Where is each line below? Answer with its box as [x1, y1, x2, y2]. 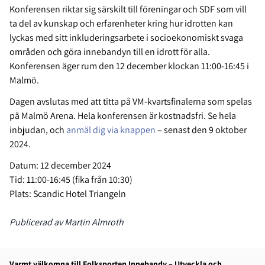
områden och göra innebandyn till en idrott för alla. [9, 46, 210, 59]
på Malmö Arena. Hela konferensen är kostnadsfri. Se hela [9, 109, 236, 122]
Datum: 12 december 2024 [9, 159, 111, 172]
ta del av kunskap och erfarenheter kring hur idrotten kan [9, 17, 233, 30]
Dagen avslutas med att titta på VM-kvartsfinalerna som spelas [9, 95, 252, 108]
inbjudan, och [9, 124, 66, 137]
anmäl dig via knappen [66, 124, 156, 137]
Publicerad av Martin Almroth [9, 216, 124, 229]
